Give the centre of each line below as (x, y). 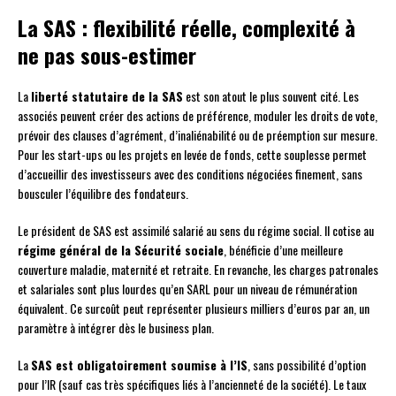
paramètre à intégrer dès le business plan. (116, 327)
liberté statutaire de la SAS (107, 95)
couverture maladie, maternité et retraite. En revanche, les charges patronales (198, 269)
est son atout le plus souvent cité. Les (271, 95)
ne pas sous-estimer (107, 54)
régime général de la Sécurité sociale (121, 249)
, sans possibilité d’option (307, 364)
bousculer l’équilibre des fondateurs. (103, 193)
